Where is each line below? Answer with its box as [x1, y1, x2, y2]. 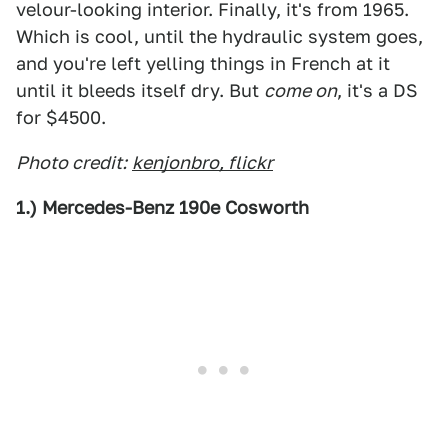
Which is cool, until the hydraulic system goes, [16, 26, 423, 47]
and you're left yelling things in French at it [16, 53, 390, 74]
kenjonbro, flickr [132, 152, 273, 173]
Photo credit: [16, 152, 127, 173]
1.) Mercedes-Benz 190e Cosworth [16, 197, 309, 218]
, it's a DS [337, 80, 418, 101]
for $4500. [16, 107, 106, 128]
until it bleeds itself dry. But [16, 80, 264, 101]
